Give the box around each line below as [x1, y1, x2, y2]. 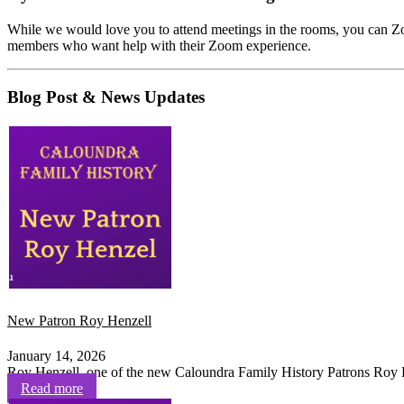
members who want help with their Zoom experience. [7, 38, 311, 54]
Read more [21, 381, 83, 397]
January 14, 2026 [7, 348, 106, 364]
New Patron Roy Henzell [7, 312, 151, 328]
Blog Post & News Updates [7, 87, 205, 106]
